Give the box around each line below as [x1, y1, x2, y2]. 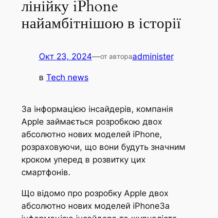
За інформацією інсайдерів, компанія [21, 104, 173, 114]
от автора [100, 52, 132, 61]
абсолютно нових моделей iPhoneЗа [21, 201, 170, 211]
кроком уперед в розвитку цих [21, 155, 145, 165]
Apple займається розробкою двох [21, 117, 162, 127]
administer [132, 52, 174, 62]
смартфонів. [21, 167, 73, 178]
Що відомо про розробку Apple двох [21, 188, 168, 199]
